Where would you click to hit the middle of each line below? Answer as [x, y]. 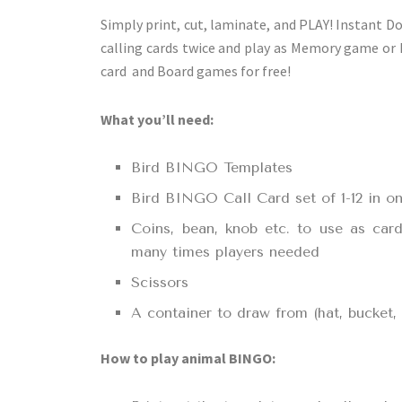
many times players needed [226, 251]
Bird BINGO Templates [212, 167]
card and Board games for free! [196, 70]
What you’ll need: [157, 119]
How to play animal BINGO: [188, 358]
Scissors [160, 282]
